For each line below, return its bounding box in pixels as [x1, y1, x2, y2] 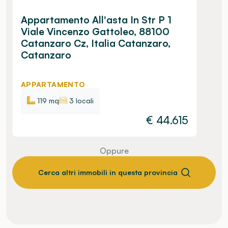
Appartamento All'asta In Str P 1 [21, 14, 172, 26]
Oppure [99, 145, 129, 156]
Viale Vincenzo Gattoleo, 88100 [21, 25, 169, 38]
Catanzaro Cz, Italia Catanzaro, [21, 37, 170, 50]
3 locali [69, 96, 94, 105]
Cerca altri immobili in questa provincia [38, 167, 178, 177]
